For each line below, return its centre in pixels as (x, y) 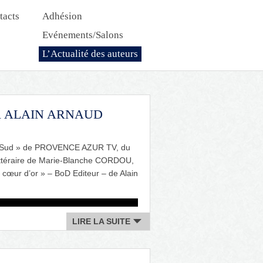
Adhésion (62, 16)
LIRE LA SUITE (101, 221)
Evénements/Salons (83, 35)
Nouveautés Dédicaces (90, 75)
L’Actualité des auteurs (90, 54)
